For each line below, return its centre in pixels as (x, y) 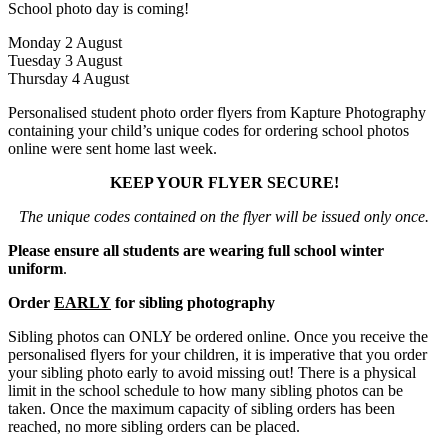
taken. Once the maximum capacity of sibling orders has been (201, 409)
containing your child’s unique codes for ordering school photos (208, 131)
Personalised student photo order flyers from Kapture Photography (217, 113)
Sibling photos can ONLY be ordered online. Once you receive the (218, 337)
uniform (35, 269)
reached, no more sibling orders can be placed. (154, 427)
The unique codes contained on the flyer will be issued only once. (224, 217)
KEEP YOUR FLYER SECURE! (224, 183)
